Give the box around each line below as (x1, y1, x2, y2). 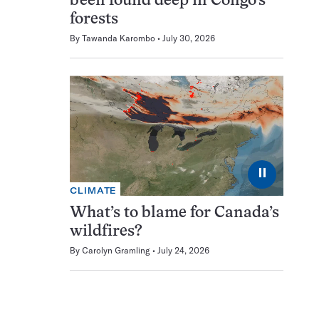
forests (70, 12, 118, 28)
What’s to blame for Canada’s (70, 205, 279, 221)
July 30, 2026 (162, 33, 215, 44)
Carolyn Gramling (82, 244, 150, 256)
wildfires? (70, 224, 142, 239)
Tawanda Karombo (82, 33, 155, 44)
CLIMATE (70, 184, 117, 196)
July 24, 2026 (157, 244, 209, 256)
